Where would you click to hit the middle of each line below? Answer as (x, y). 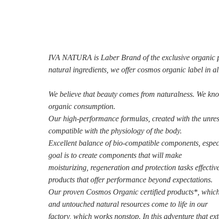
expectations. (192, 180)
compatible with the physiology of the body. (115, 131)
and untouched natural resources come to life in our (128, 204)
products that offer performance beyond (110, 180)
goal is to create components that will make (115, 155)
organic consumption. (82, 106)
